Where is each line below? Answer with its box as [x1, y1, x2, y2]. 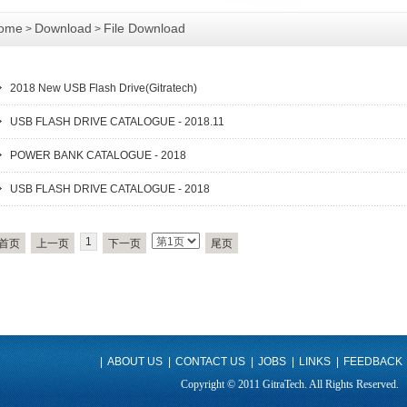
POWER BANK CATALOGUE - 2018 [10, 149, 186, 162]
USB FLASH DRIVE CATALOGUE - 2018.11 [10, 115, 224, 128]
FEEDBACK [343, 355, 402, 368]
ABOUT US [107, 355, 163, 368]
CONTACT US [175, 355, 245, 368]
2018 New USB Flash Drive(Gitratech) [10, 82, 197, 94]
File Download [104, 21, 185, 35]
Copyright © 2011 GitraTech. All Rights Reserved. [180, 378, 402, 391]
